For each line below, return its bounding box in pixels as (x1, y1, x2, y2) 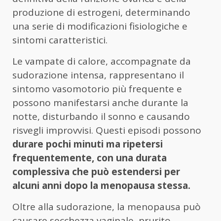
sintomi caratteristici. (12, 33, 108, 46)
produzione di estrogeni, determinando (12, 5, 190, 19)
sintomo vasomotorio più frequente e (12, 82, 182, 95)
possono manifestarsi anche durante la (12, 96, 188, 109)
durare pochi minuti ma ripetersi (12, 137, 163, 150)
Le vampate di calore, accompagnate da (12, 54, 191, 68)
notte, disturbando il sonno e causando (12, 110, 190, 123)
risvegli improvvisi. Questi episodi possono (12, 123, 201, 137)
